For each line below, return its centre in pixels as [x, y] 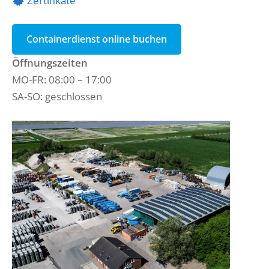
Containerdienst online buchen [97, 39]
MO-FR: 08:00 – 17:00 [62, 80]
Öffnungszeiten [50, 63]
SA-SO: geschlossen [57, 96]
